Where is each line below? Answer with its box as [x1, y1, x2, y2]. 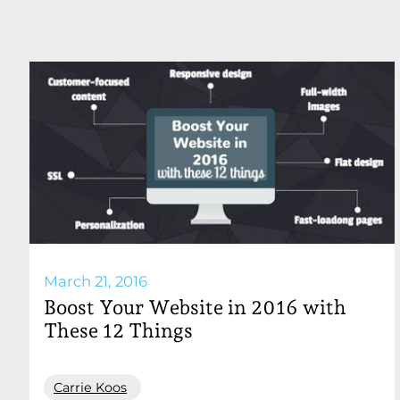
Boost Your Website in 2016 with [44, 295, 346, 319]
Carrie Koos [54, 379, 127, 396]
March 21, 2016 [44, 271, 147, 290]
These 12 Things [44, 318, 193, 342]
